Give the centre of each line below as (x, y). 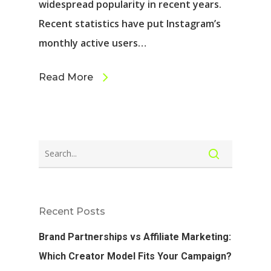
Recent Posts (72, 211)
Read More (66, 77)
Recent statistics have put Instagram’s (130, 23)
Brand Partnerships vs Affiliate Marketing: (135, 237)
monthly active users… (93, 43)
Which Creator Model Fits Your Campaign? (135, 256)
